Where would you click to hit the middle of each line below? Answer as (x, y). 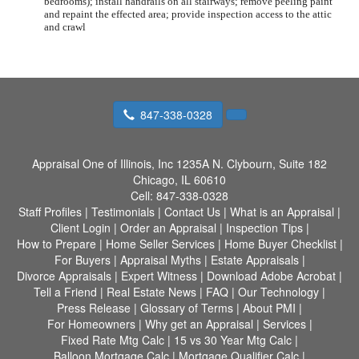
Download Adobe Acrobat (271, 276)
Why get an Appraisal (199, 324)
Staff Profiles (50, 212)
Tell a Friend (65, 292)
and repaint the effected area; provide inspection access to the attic (188, 14)
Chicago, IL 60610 (179, 179)
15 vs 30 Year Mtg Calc (233, 340)
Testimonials (123, 212)
